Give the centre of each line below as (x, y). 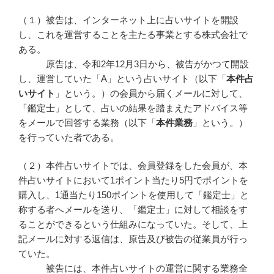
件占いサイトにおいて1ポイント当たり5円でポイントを (133, 180)
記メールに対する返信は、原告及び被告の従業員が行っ (133, 239)
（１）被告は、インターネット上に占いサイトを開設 (128, 20)
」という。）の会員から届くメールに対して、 (151, 93)
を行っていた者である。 (69, 137)
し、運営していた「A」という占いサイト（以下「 (122, 78)
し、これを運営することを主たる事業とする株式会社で (133, 34)
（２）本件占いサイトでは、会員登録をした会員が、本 (133, 166)
